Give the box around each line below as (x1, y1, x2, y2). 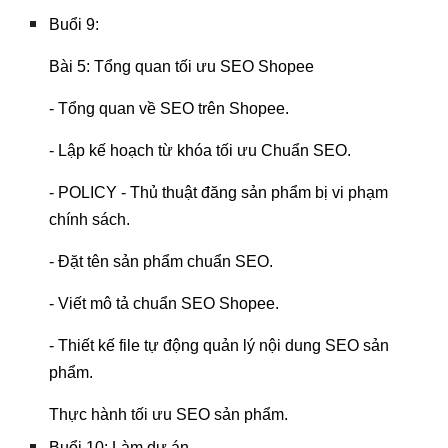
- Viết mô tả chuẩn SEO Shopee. (49, 295, 280, 312)
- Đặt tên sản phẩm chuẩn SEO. (49, 253, 274, 270)
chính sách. (49, 211, 131, 228)
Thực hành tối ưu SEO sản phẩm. (49, 406, 289, 423)
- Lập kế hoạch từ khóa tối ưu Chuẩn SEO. (49, 142, 352, 159)
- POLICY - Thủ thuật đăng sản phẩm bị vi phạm (49, 184, 389, 201)
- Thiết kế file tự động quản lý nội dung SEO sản (49, 337, 390, 354)
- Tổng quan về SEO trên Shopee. (49, 100, 290, 117)
